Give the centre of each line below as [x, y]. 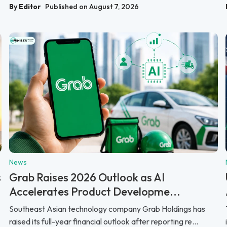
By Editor [25, 7]
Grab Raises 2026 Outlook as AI [87, 177]
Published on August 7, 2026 [92, 7]
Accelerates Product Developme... [95, 191]
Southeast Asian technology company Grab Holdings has [107, 209]
